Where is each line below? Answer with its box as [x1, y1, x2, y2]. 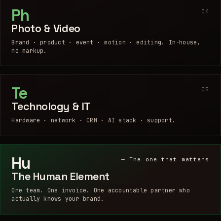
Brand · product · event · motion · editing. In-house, [11, 38, 201, 46]
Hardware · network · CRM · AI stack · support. [11, 116, 176, 124]
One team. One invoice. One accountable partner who [11, 186, 190, 194]
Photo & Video [11, 21, 80, 35]
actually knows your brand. [11, 195, 105, 203]
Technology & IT [11, 100, 91, 113]
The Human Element [11, 170, 110, 184]
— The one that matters [121, 156, 210, 163]
